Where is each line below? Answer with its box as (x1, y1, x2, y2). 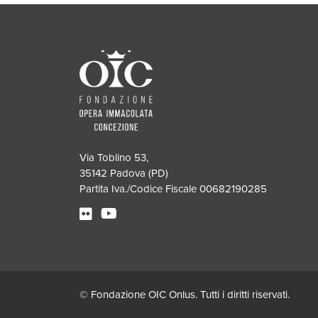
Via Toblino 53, (79, 150, 148, 164)
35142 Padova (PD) (79, 166, 168, 180)
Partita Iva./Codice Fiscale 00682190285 (79, 182, 267, 195)
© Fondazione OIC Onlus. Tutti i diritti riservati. (79, 288, 290, 302)
